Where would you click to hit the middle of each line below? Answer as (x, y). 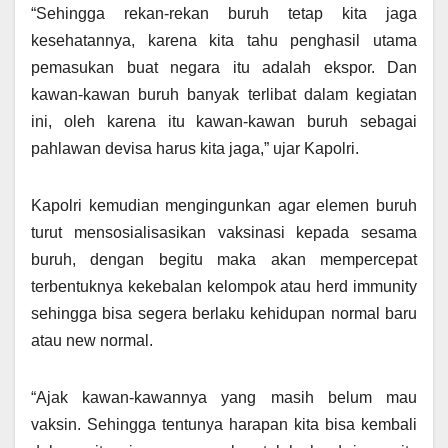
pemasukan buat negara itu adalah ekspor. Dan (224, 68)
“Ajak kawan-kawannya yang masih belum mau (224, 398)
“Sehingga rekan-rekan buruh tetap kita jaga (224, 14)
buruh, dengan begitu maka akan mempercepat (224, 260)
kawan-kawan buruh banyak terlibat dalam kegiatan (224, 95)
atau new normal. (92, 341)
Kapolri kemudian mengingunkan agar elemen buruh (224, 206)
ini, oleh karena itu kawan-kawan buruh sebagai (224, 122)
